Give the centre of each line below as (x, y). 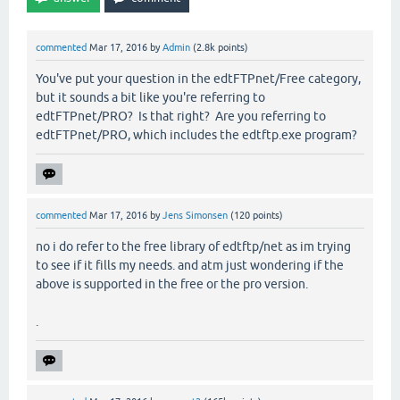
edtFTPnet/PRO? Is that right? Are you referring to (181, 117)
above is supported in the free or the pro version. (172, 284)
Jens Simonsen (195, 216)
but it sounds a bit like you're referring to (150, 98)
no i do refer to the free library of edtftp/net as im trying (193, 247)
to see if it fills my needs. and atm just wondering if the (190, 266)
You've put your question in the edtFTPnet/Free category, (198, 79)
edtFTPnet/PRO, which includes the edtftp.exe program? (196, 135)
